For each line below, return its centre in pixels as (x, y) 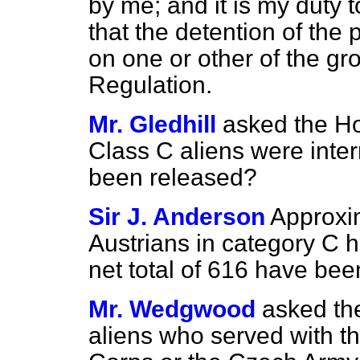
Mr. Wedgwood (172, 309)
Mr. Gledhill (152, 124)
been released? (173, 177)
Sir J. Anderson (177, 217)
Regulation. (150, 85)
